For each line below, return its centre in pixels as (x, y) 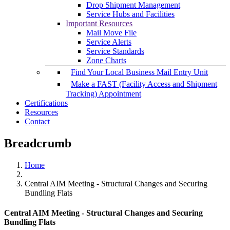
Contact (37, 122)
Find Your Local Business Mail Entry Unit (139, 72)
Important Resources (99, 24)
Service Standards (115, 51)
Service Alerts (109, 42)
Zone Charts (106, 61)
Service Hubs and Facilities (130, 14)
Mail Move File (111, 33)
